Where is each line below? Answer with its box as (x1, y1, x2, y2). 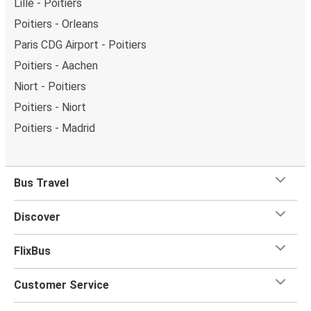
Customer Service (14, 278, 109, 292)
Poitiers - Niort (14, 100, 86, 114)
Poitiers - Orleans (14, 17, 99, 31)
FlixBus (14, 244, 51, 258)
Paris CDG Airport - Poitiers (14, 37, 146, 51)
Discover (14, 210, 60, 224)
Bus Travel (14, 176, 69, 190)
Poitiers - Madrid (14, 121, 95, 135)
